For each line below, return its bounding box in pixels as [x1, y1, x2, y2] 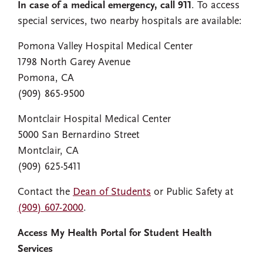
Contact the [18, 187, 73, 198]
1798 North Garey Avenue [18, 57, 130, 68]
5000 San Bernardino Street [18, 130, 140, 141]
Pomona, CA [18, 73, 74, 84]
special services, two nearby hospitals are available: [18, 16, 242, 27]
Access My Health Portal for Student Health [18, 228, 212, 239]
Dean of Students [73, 187, 151, 198]
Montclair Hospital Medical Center [18, 114, 171, 125]
